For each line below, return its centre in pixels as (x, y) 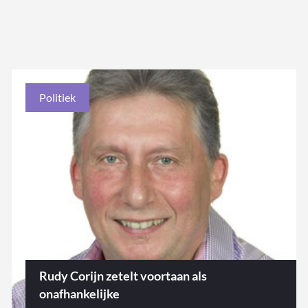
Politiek (57, 98)
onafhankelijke (79, 294)
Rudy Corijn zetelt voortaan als (123, 276)
